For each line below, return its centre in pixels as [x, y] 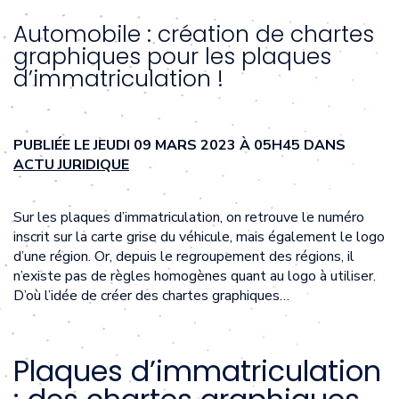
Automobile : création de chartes [194, 34]
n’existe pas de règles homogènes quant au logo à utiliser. [195, 276]
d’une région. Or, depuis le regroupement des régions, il [184, 256]
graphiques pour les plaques [172, 56]
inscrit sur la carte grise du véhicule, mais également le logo [199, 236]
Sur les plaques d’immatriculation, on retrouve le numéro [189, 217]
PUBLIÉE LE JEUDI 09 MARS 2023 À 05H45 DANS [179, 145]
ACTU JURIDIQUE [71, 164]
